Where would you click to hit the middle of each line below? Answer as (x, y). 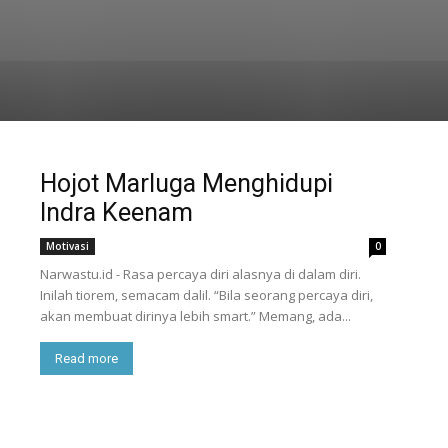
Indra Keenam (116, 212)
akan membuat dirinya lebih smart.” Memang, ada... (195, 316)
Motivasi (67, 246)
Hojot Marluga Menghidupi (186, 183)
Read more (86, 358)
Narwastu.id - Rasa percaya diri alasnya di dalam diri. (200, 274)
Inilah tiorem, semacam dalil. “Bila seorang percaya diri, (206, 295)
